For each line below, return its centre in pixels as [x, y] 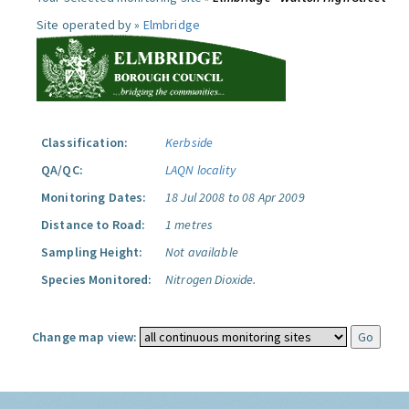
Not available [202, 252]
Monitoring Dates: [94, 197]
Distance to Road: [94, 225]
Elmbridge [171, 25]
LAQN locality [200, 170]
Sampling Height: [92, 252]
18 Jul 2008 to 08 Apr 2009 [235, 197]
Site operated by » [90, 25]
